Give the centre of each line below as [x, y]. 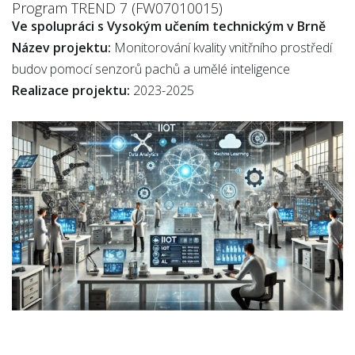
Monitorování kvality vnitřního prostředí [221, 48]
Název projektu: [61, 48]
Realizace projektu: [71, 90]
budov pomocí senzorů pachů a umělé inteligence [151, 69]
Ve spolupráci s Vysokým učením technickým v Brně [169, 26]
